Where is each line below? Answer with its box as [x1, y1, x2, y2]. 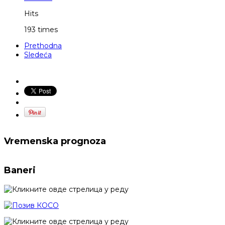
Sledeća [24, 50, 52, 60]
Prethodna [24, 41, 62, 51]
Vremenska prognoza [4, 136, 106, 147]
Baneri [4, 165, 36, 176]
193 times [24, 25, 58, 35]
